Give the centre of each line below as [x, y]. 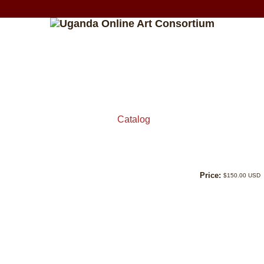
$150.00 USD [242, 176]
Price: [211, 176]
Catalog [133, 119]
